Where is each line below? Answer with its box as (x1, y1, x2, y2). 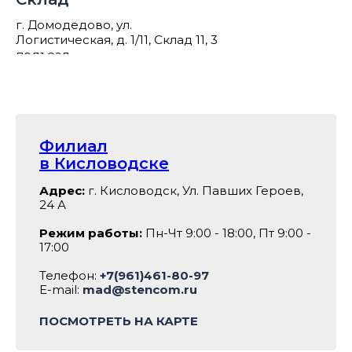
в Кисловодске (39, 154, 169, 174)
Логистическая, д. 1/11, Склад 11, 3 (16, 32, 218, 48)
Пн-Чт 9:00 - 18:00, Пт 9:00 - (142, 225, 311, 241)
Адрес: (39, 183, 88, 199)
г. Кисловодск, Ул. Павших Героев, (88, 183, 303, 199)
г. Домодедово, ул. (16, 17, 132, 33)
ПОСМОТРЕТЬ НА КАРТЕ (39, 313, 198, 329)
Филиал (39, 137, 108, 156)
